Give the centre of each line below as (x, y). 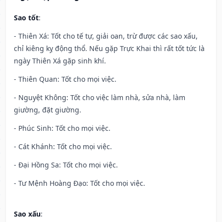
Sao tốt (26, 18)
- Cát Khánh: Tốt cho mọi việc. (63, 147)
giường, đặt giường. (48, 110)
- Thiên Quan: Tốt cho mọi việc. (65, 79)
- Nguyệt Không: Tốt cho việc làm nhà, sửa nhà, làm (100, 98)
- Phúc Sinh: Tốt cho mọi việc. (62, 128)
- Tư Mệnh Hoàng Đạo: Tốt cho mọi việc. (80, 183)
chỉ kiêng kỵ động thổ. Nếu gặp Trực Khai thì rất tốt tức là (109, 49)
